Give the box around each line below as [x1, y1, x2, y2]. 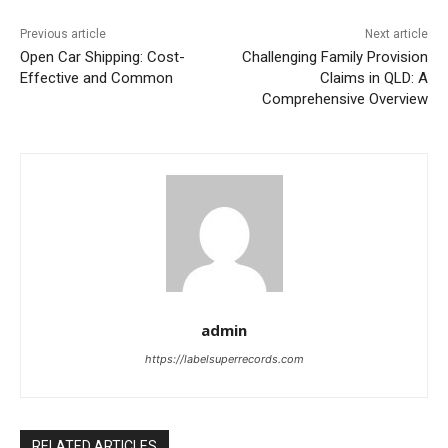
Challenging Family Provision [241, 48, 428, 67]
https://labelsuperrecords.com [144, 352, 304, 367]
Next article [364, 27, 428, 42]
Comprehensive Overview [261, 90, 428, 109]
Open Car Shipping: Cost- [20, 48, 185, 67]
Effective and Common [20, 69, 173, 88]
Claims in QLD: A [319, 69, 428, 88]
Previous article [20, 27, 106, 42]
